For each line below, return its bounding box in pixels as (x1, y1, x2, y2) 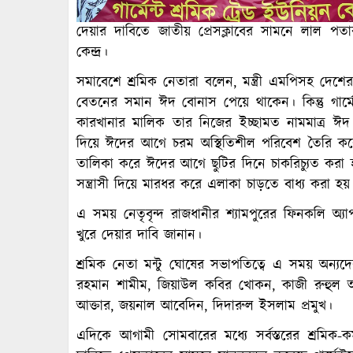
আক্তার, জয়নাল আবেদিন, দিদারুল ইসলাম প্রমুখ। (76, 295, 333, 317)
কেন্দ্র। (76, 42, 108, 63)
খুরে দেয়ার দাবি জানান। (76, 225, 202, 246)
